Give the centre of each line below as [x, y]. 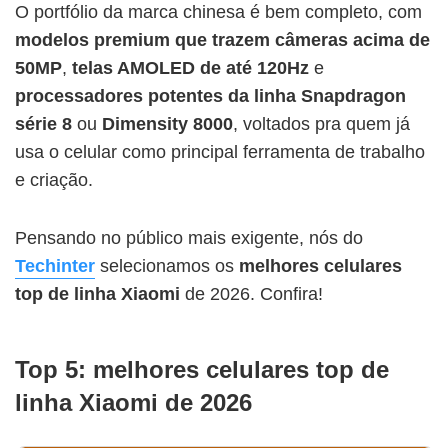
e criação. [54, 179]
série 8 [43, 123]
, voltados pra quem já [321, 123]
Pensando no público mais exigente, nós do [189, 237]
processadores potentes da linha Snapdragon [210, 95]
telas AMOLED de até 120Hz [190, 67]
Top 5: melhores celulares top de [202, 369]
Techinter [55, 265]
